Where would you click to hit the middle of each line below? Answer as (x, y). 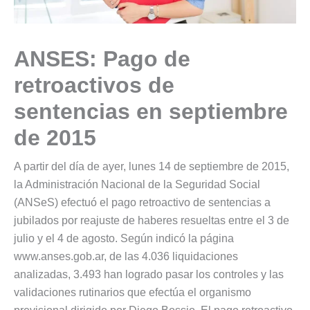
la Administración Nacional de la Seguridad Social (137, 184)
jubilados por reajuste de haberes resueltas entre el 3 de (152, 220)
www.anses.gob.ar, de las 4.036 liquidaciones (126, 256)
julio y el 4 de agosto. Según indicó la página (124, 238)
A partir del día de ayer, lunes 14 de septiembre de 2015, (152, 166)
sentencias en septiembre (151, 111)
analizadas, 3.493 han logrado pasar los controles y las (149, 274)
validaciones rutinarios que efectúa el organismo (133, 292)
